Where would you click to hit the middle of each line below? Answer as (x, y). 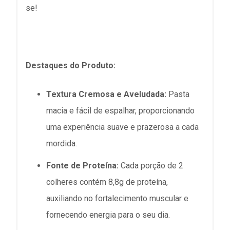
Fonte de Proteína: (82, 166)
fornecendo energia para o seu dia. (108, 215)
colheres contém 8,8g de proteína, (107, 182)
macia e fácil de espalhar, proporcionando (120, 111)
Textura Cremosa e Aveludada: (106, 94)
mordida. (62, 143)
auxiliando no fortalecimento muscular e (117, 199)
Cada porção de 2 (151, 166)
